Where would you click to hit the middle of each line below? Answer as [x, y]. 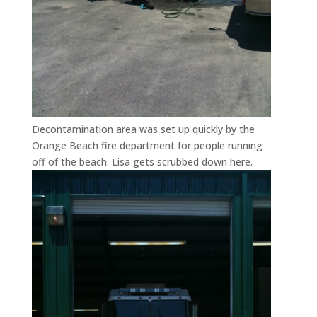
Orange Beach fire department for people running [147, 146]
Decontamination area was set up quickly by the [143, 129]
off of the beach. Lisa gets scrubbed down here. [142, 162]
